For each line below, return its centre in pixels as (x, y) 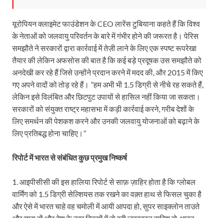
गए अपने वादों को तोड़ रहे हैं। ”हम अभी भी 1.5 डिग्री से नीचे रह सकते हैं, (108, 84)
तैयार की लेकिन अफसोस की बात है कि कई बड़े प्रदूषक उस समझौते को (107, 60)
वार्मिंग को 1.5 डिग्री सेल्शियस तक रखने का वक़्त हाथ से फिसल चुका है (107, 194)
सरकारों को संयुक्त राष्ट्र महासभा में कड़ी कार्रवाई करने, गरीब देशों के (103, 109)
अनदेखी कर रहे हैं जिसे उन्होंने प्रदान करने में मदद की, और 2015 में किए (108, 72)
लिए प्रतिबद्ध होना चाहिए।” (49, 133)
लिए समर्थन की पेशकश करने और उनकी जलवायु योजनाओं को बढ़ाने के (106, 121)
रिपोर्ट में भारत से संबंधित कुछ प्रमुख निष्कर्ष (70, 157)
